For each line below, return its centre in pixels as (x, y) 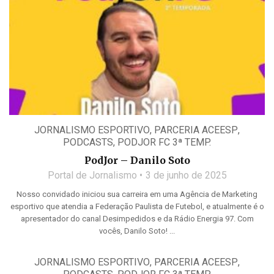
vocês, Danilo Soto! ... (137, 231)
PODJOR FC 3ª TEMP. (164, 142)
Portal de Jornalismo (92, 175)
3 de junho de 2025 (186, 175)
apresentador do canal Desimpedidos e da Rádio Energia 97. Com (137, 218)
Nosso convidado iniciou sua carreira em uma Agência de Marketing (137, 194)
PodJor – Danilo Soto (137, 160)
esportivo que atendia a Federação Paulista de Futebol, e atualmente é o (137, 206)
